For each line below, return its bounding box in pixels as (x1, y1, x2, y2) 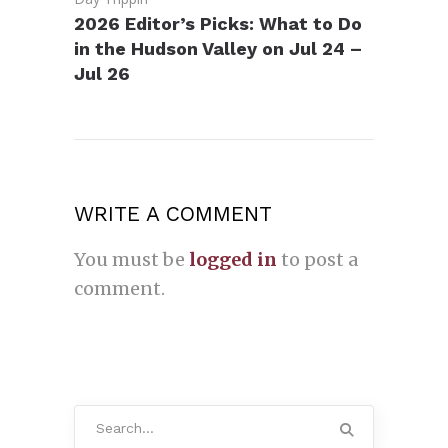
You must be (74, 248, 189, 271)
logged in (189, 248, 277, 271)
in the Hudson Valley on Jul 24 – (74, 38, 362, 59)
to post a (277, 248, 358, 271)
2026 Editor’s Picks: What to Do (74, 13, 362, 34)
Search (73, 407, 127, 426)
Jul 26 (74, 63, 130, 84)
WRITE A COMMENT (74, 201, 272, 226)
